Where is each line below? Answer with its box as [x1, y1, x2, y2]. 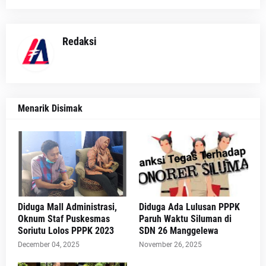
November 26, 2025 [139, 240, 202, 249]
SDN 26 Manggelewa [139, 224, 218, 236]
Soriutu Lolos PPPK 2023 [18, 224, 114, 236]
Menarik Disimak [18, 102, 83, 114]
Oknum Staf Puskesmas [18, 213, 110, 224]
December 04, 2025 [18, 240, 80, 249]
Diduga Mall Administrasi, [18, 201, 117, 213]
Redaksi [62, 34, 97, 47]
